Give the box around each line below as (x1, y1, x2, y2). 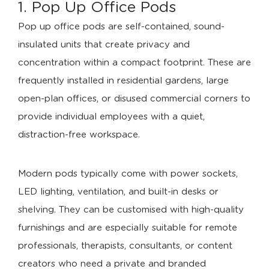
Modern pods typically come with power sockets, (18, 169, 238, 178)
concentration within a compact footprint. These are (18, 58, 251, 67)
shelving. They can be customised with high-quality (18, 205, 244, 214)
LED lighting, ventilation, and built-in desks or (18, 187, 219, 196)
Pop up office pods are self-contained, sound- (18, 22, 225, 31)
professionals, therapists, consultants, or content (18, 241, 232, 250)
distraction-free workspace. (18, 130, 140, 139)
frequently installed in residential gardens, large (18, 76, 229, 85)
